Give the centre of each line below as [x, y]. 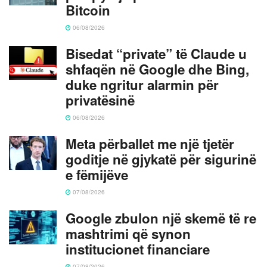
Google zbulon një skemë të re [161, 218]
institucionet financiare [138, 249]
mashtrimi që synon [128, 233]
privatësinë [100, 100]
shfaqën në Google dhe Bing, [157, 69]
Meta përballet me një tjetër [150, 143]
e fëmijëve [97, 174]
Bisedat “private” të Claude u [156, 53]
